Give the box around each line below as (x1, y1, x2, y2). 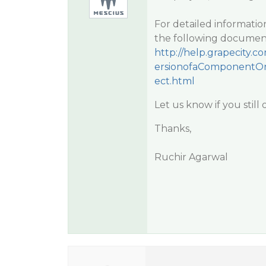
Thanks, (154, 123, 191, 134)
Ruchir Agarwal (154, 151, 228, 163)
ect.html (154, 75, 195, 87)
